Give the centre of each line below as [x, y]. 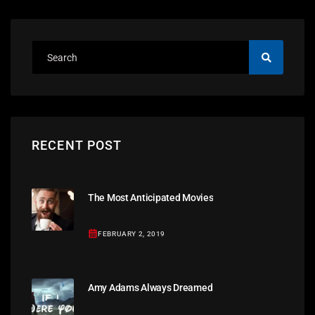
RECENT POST [77, 146]
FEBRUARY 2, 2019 [131, 233]
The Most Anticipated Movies [151, 198]
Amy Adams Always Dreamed [150, 288]
